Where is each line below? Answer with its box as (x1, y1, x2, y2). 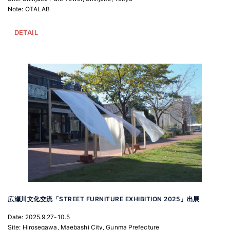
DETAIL (14, 28, 38, 37)
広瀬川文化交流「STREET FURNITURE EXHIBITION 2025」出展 (8, 195, 200, 203)
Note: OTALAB (8, 5, 50, 13)
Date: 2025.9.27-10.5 (8, 213, 70, 221)
